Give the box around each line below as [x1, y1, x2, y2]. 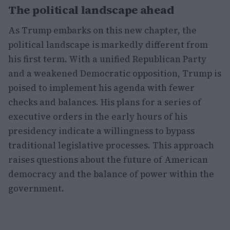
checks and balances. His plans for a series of [8, 96, 201, 108]
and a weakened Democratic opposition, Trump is [8, 67, 221, 80]
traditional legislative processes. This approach [8, 139, 214, 151]
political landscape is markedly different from [8, 39, 208, 51]
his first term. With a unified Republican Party [8, 53, 206, 65]
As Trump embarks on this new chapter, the [8, 24, 197, 36]
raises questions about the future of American [8, 154, 208, 166]
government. [8, 182, 64, 195]
